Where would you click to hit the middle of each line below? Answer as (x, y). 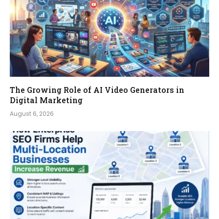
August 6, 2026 (32, 114)
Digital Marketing (46, 100)
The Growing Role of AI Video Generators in (97, 90)
